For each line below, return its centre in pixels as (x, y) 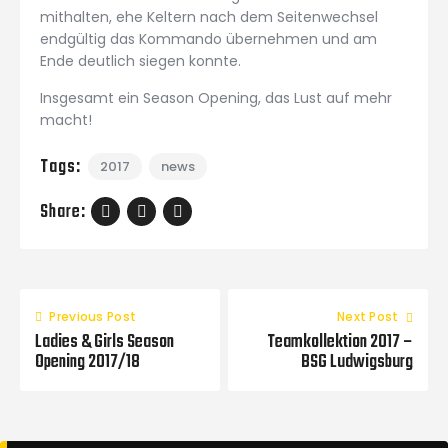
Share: (63, 212)
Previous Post (93, 317)
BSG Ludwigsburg (357, 363)
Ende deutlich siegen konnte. (140, 60)
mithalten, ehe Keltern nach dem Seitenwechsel (209, 16)
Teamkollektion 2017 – (340, 343)
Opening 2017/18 (87, 363)
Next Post (367, 317)
